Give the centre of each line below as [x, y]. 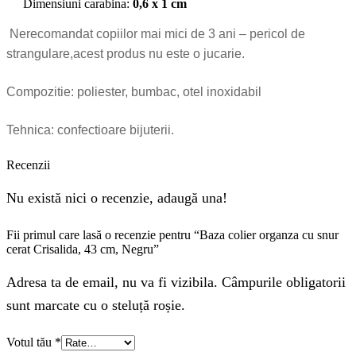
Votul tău [31, 342]
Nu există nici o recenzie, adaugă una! [117, 198]
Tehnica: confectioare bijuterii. [90, 130]
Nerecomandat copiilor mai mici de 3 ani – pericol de [156, 34]
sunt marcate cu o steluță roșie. [96, 306]
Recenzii [28, 164]
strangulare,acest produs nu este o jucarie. [126, 54]
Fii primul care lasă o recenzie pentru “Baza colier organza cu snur [172, 235]
